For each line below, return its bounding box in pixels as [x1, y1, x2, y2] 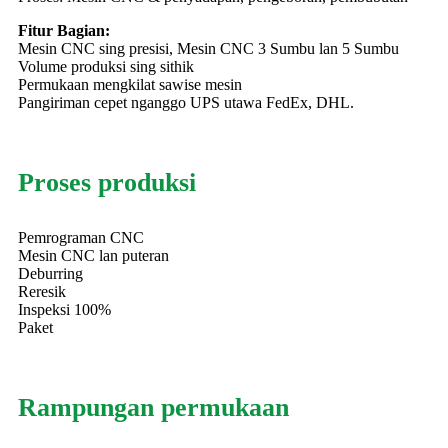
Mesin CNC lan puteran [18, 247, 169, 264]
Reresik [18, 283, 66, 300]
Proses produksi [18, 168, 196, 197]
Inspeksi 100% [18, 301, 111, 318]
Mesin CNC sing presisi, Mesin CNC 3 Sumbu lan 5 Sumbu [18, 40, 399, 57]
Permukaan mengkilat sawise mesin [18, 76, 242, 93]
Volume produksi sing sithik [18, 58, 194, 75]
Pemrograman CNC [18, 229, 144, 246]
